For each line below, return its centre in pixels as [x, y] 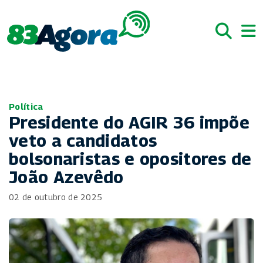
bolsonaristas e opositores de [130, 159]
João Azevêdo [66, 177]
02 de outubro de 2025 [56, 197]
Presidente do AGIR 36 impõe [129, 122]
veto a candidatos [83, 140]
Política [26, 107]
